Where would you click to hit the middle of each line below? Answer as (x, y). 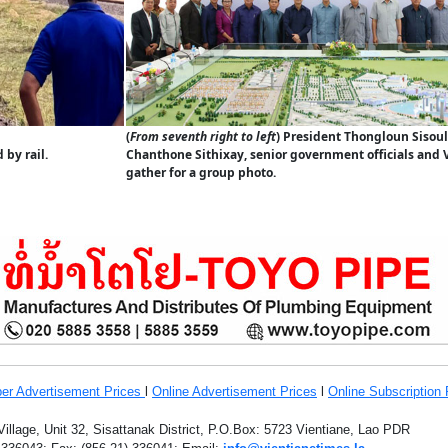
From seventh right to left (203, 136)
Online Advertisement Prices (234, 391)
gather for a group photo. (201, 172)
